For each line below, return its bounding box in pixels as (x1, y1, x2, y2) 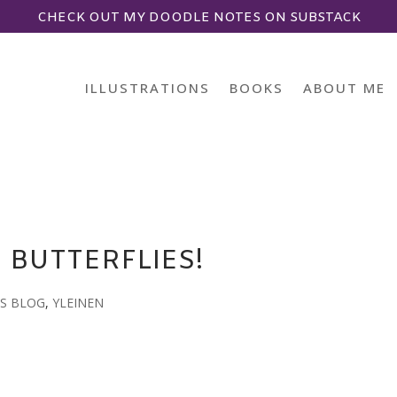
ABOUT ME (302, 78, 385, 97)
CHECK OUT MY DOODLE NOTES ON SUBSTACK (36, 9, 361, 27)
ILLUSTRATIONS (84, 78, 210, 97)
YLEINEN (52, 293, 105, 311)
